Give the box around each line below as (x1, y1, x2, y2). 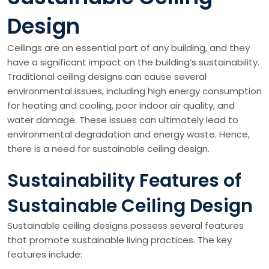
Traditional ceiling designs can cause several (7, 70, 207, 83)
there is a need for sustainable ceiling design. (7, 142, 210, 155)
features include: (7, 248, 82, 261)
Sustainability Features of (7, 168, 241, 193)
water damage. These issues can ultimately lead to (7, 113, 238, 126)
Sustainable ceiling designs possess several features (7, 219, 244, 232)
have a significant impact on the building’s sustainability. (7, 56, 259, 68)
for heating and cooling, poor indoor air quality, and (7, 99, 235, 112)
